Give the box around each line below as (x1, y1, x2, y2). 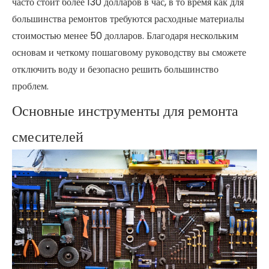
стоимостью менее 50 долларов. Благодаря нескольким (12, 28, 238, 43)
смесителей (12, 126, 83, 147)
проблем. (12, 79, 49, 93)
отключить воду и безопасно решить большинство (12, 62, 219, 76)
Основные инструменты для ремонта (12, 100, 238, 121)
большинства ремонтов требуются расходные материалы (12, 11, 244, 26)
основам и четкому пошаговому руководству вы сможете (12, 45, 246, 59)
